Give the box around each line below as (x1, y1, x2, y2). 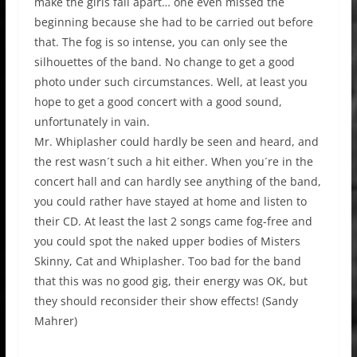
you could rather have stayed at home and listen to (33, 193, 307, 209)
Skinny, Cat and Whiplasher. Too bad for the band (33, 253, 301, 269)
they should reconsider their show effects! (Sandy (33, 292, 298, 308)
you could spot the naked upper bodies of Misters (33, 233, 300, 249)
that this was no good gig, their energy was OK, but (33, 273, 308, 288)
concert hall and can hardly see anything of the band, (33, 173, 321, 189)
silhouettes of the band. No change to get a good (33, 53, 295, 69)
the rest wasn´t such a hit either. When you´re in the (33, 153, 313, 169)
